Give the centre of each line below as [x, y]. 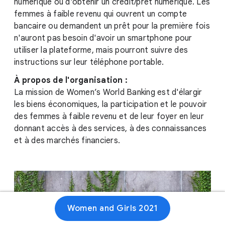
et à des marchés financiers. [67, 141]
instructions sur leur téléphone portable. [89, 62]
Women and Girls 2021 [113, 208]
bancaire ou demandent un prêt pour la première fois [112, 26]
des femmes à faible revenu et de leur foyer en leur [109, 117]
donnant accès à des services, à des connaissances [110, 129]
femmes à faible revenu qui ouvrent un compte [100, 14]
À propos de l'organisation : [71, 80]
